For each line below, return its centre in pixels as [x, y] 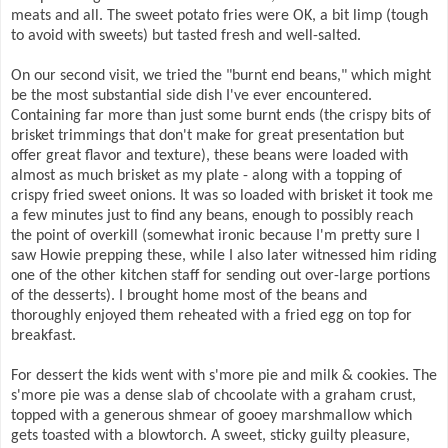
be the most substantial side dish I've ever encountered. [191, 96]
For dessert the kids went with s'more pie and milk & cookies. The [224, 376]
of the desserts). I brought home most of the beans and [189, 296]
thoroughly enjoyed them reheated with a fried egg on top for [211, 316]
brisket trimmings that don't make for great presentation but [207, 136]
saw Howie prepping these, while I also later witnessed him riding [224, 256]
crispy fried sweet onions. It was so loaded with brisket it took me [222, 196]
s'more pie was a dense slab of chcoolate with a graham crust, [213, 396]
